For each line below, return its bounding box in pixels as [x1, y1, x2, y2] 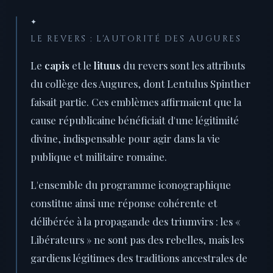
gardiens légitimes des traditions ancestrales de [30, 251, 247, 265]
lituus [94, 58, 121, 73]
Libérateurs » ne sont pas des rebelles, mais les [30, 233, 244, 247]
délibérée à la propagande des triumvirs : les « [30, 214, 240, 229]
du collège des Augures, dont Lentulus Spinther [30, 77, 250, 91]
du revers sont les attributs [121, 58, 245, 73]
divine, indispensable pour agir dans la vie [30, 132, 220, 146]
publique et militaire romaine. [30, 150, 167, 164]
